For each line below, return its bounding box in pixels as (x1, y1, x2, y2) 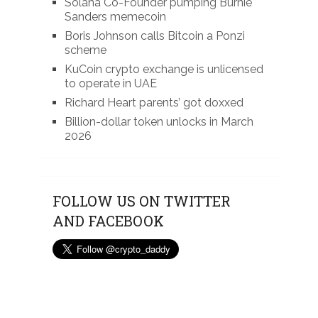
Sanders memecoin (64, 9, 166, 23)
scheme (64, 43, 106, 57)
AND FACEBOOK (52, 211, 164, 230)
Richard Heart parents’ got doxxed (64, 95, 243, 109)
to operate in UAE (64, 76, 157, 90)
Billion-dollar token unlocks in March (64, 114, 253, 128)
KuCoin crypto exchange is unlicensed (64, 62, 263, 76)
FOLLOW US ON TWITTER (52, 191, 231, 210)
